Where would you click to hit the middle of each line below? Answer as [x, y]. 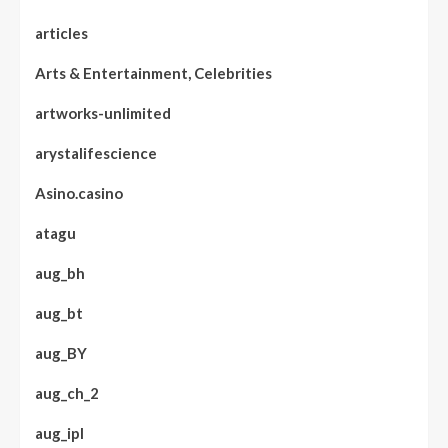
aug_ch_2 [67, 392]
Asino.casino [79, 192]
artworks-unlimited [103, 112]
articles [61, 32]
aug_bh [60, 272]
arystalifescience [96, 152]
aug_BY [61, 352]
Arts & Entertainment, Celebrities [153, 72]
